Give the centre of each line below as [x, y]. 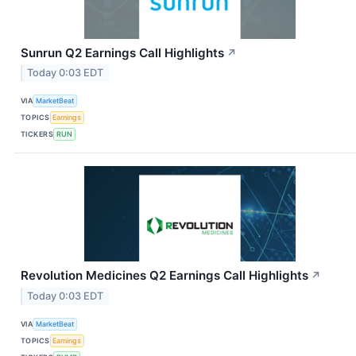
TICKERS [37, 133]
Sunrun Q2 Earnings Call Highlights [122, 52]
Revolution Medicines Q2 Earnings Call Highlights [164, 276]
